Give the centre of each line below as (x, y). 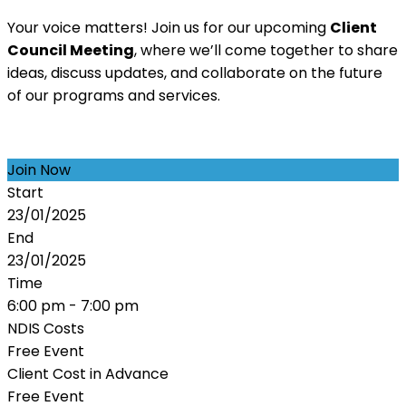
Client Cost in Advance (88, 373)
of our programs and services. (114, 95)
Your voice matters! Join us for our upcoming (169, 27)
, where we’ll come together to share (266, 50)
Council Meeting (71, 50)
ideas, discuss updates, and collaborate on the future (195, 72)
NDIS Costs (46, 328)
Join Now (39, 169)
